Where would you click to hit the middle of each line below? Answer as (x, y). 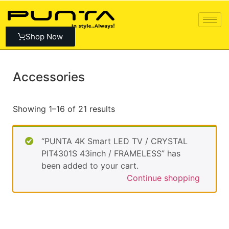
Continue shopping (163, 178)
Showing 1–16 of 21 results (64, 109)
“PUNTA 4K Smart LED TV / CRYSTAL (114, 141)
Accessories (49, 77)
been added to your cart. (90, 166)
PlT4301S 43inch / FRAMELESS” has (111, 153)
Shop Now (44, 37)
